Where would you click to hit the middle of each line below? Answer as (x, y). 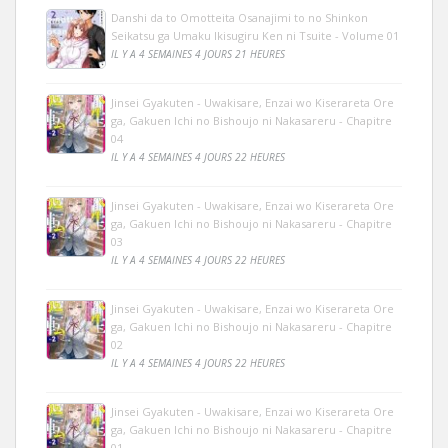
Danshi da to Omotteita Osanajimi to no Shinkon (239, 17)
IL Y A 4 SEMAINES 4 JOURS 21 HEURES (198, 53)
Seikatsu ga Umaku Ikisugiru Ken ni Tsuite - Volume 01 (255, 35)
